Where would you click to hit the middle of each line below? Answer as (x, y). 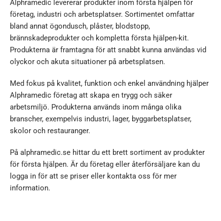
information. (30, 188)
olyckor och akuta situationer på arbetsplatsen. (88, 62)
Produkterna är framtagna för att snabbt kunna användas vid (108, 50)
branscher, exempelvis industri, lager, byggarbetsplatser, (101, 119)
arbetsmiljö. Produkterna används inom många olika (96, 107)
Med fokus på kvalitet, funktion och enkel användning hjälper (109, 84)
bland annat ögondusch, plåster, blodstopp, (80, 26)
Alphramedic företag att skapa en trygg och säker (91, 95)
